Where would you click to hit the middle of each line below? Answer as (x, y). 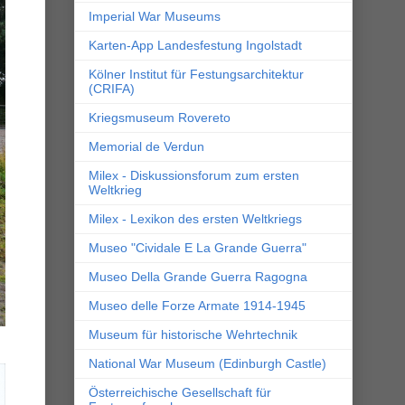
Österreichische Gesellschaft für (180, 393)
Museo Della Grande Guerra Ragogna (198, 277)
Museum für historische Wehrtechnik (193, 335)
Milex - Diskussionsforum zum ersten (194, 176)
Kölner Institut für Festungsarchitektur (196, 75)
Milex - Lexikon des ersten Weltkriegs (195, 219)
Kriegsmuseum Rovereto (160, 118)
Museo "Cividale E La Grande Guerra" (198, 248)
